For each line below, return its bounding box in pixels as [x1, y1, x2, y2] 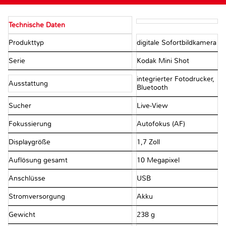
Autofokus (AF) [136, 120, 185, 129]
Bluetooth [136, 83, 168, 92]
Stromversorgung [9, 192, 67, 201]
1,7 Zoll [136, 138, 160, 147]
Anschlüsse [9, 174, 47, 183]
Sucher [9, 101, 33, 110]
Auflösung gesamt [9, 156, 70, 165]
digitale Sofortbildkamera [136, 38, 216, 47]
